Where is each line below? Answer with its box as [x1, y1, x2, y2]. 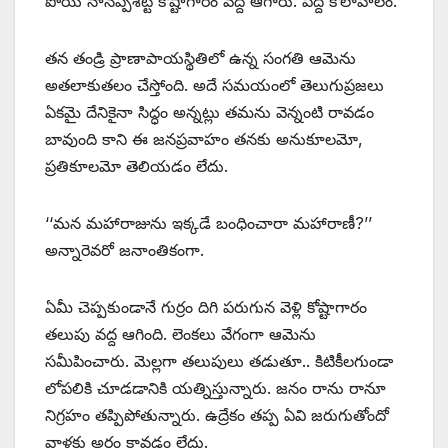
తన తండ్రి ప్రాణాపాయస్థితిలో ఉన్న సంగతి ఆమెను [45, 48, 356, 69]
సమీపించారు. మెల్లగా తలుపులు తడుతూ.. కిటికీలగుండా [45, 351, 393, 372]
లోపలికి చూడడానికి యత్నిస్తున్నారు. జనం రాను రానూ [45, 378, 386, 399]
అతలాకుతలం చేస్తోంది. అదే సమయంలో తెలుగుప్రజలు [45, 75, 384, 96]
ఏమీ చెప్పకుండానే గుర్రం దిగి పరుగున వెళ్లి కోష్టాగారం [45, 297, 367, 318]
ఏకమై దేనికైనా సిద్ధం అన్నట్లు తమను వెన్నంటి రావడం [45, 102, 374, 123]
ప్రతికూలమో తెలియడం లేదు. [45, 156, 228, 177]
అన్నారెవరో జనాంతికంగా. [45, 240, 204, 261]
